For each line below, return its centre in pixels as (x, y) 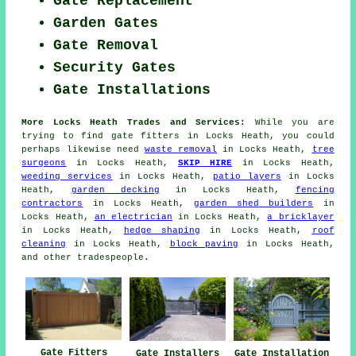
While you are (290, 123)
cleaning (44, 244)
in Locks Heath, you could (257, 136)
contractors (52, 204)
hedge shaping (162, 231)
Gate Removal (106, 46)
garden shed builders (254, 204)
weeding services (67, 177)
